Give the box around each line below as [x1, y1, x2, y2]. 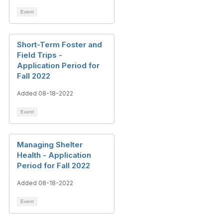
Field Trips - [17, 50, 62, 60]
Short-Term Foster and [17, 40, 102, 49]
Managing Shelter [17, 140, 83, 149]
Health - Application [17, 150, 91, 160]
